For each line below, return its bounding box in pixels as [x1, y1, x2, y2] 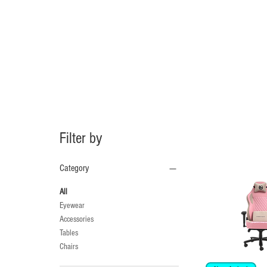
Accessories [60, 214, 94, 224]
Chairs [60, 241, 78, 252]
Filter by [60, 129, 103, 147]
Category [60, 162, 89, 173]
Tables [60, 228, 78, 238]
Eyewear [60, 200, 85, 210]
